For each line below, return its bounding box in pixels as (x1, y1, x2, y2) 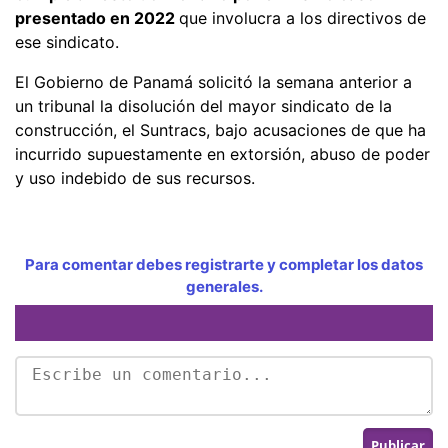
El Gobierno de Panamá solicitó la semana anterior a (15, 71, 412, 92)
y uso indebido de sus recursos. (15, 167, 255, 188)
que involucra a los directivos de (179, 7, 426, 28)
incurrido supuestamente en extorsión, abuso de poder (15, 143, 430, 164)
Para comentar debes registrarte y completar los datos (25, 254, 423, 274)
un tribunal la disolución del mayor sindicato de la (15, 95, 392, 116)
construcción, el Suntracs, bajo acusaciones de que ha (15, 119, 426, 140)
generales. (185, 276, 263, 296)
